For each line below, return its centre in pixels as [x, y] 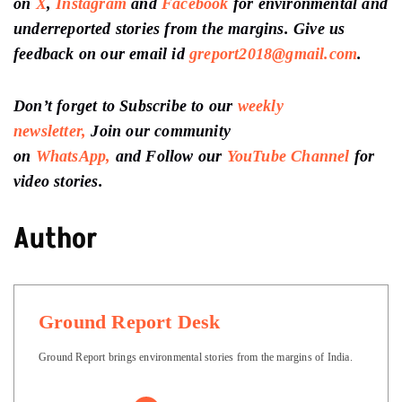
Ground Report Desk [130, 321]
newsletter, [50, 131]
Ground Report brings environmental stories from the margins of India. [196, 356]
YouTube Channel [288, 156]
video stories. [58, 181]
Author [56, 238]
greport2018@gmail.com [274, 53]
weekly [260, 105]
